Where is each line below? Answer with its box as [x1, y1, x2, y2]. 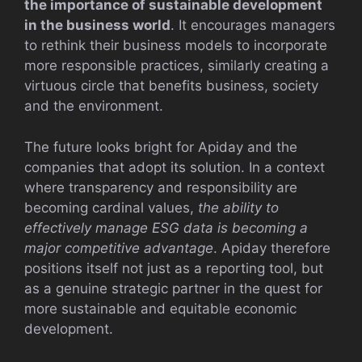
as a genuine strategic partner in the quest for [24, 280, 322, 297]
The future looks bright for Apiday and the [24, 138, 297, 155]
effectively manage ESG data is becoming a [24, 219, 308, 236]
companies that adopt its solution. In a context [24, 158, 325, 175]
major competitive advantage [24, 239, 213, 256]
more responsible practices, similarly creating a [24, 57, 329, 74]
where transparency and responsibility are [24, 179, 297, 196]
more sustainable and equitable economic [24, 300, 297, 317]
